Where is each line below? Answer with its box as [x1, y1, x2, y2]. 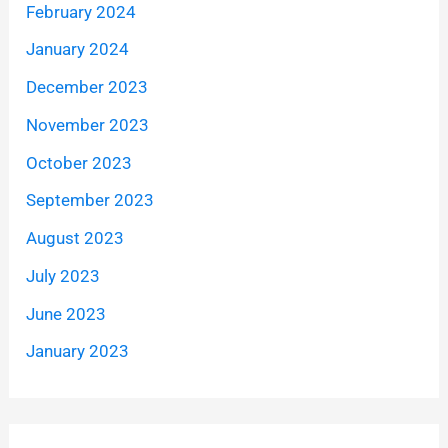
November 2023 [26, 114, 150, 135]
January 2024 [26, 39, 130, 60]
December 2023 [26, 77, 149, 98]
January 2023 [26, 341, 130, 362]
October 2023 [26, 152, 133, 173]
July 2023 [26, 265, 101, 286]
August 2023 [26, 228, 125, 249]
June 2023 [26, 303, 107, 324]
